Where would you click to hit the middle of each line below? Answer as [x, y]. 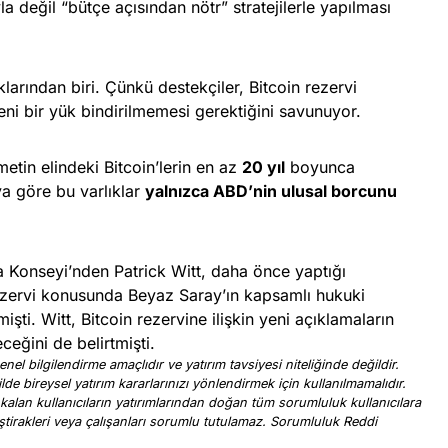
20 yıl [263, 167]
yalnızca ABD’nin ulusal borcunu [271, 191]
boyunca [320, 167]
